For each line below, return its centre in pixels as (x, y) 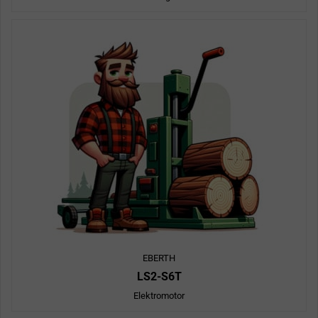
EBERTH (159, 258)
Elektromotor (159, 296)
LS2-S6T (159, 277)
